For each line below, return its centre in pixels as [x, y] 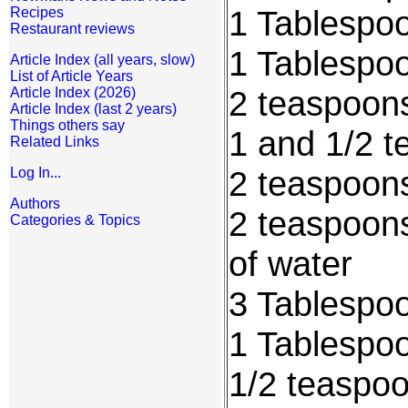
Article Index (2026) [73, 92]
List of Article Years [71, 76]
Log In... [36, 173]
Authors [35, 204]
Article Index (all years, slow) [102, 60]
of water [291, 264]
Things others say [67, 125]
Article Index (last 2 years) [93, 109]
